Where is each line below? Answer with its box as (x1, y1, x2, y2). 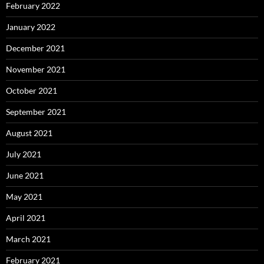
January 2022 (6, 21, 55, 32)
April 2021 (6, 212, 45, 223)
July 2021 (6, 148, 41, 159)
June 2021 (6, 170, 44, 180)
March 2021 (6, 233, 51, 244)
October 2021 (6, 85, 57, 95)
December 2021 (6, 42, 65, 53)
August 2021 (6, 127, 52, 138)
